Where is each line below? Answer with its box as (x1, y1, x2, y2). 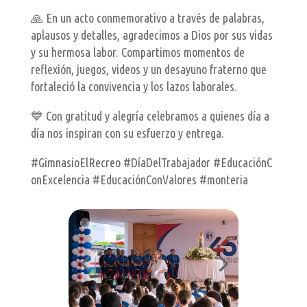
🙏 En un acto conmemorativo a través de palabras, (30, 11, 265, 25)
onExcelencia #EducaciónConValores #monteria (30, 173, 248, 187)
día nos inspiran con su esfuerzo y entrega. (30, 126, 224, 140)
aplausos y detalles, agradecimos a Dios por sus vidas (30, 28, 273, 42)
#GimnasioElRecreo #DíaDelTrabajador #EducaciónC (30, 156, 272, 170)
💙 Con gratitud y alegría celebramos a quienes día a (30, 109, 269, 123)
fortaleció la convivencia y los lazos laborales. (30, 79, 237, 94)
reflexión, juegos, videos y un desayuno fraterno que (30, 62, 267, 77)
